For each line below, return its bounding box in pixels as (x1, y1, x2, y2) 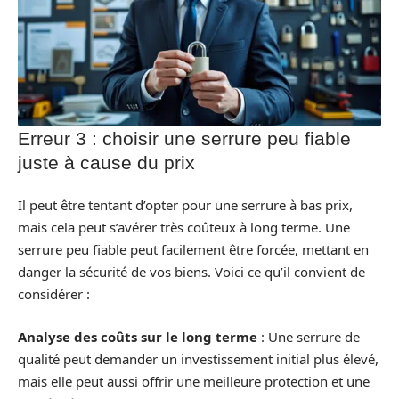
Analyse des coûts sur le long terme (18, 327, 257, 346)
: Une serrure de (257, 327, 360, 346)
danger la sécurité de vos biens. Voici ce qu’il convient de (18, 263, 365, 281)
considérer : (18, 285, 90, 304)
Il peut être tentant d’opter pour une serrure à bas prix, (18, 196, 353, 215)
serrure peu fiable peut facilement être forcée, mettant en (18, 240, 369, 259)
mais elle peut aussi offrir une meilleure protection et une (18, 371, 370, 390)
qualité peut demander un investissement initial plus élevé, (18, 349, 379, 368)
